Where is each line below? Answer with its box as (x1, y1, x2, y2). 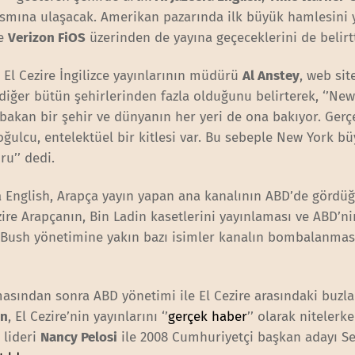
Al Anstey (242, 67, 300, 84)
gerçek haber (168, 307, 248, 325)
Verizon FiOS (8, 29, 86, 46)
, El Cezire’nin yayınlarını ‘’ (8, 307, 169, 325)
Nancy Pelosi (40, 328, 118, 345)
